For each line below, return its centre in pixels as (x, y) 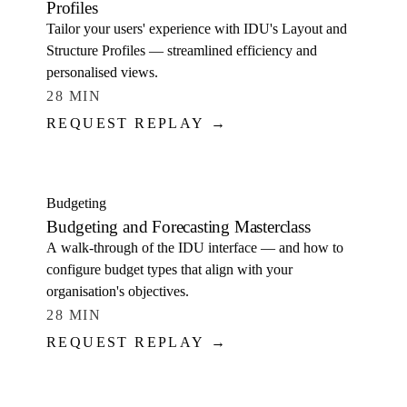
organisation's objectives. (118, 291)
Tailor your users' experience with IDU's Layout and (197, 29)
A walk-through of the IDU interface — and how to (195, 248)
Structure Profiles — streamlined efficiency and (182, 50)
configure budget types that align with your (169, 269)
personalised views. (102, 72)
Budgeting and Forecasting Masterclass (179, 227)
